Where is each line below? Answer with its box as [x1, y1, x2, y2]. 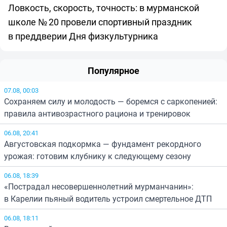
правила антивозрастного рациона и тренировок [4, 107, 191, 119]
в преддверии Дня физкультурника [8, 29, 158, 42]
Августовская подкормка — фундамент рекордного [4, 138, 201, 149]
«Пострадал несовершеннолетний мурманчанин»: [4, 180, 194, 192]
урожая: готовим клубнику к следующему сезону [4, 150, 191, 162]
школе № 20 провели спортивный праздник [8, 15, 192, 28]
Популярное [88, 64, 139, 77]
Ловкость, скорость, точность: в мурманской [8, 1, 199, 14]
